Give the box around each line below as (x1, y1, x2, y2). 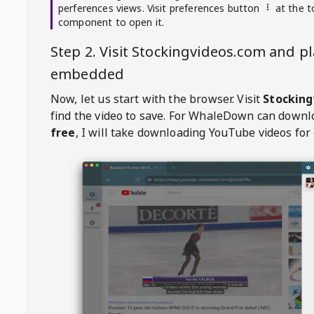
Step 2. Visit (50, 42, 132, 61)
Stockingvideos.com (132, 42, 266, 61)
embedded (50, 64, 125, 83)
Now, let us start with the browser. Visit (50, 91, 261, 107)
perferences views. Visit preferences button (58, 1, 260, 15)
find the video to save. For (50, 108, 186, 123)
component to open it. (58, 15, 165, 29)
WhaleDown (189, 108, 254, 123)
